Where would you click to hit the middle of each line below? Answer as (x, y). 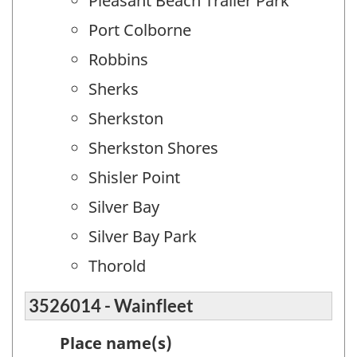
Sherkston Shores (153, 148)
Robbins (118, 60)
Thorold (117, 266)
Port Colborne (140, 30)
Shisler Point (134, 178)
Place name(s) (116, 343)
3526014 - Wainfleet (111, 305)
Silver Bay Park (143, 237)
